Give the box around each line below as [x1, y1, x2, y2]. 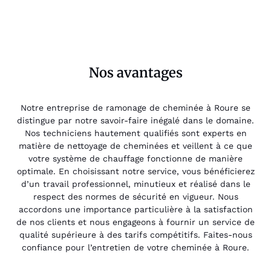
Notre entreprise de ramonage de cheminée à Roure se [21, 103, 250, 113]
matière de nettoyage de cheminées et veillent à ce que [19, 141, 252, 151]
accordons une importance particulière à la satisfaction [18, 204, 253, 215]
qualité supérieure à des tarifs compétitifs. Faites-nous [19, 230, 252, 240]
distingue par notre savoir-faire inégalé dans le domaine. [17, 116, 254, 126]
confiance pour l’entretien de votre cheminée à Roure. [22, 243, 249, 253]
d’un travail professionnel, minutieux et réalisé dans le [21, 179, 250, 189]
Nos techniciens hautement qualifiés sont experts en [24, 128, 247, 139]
